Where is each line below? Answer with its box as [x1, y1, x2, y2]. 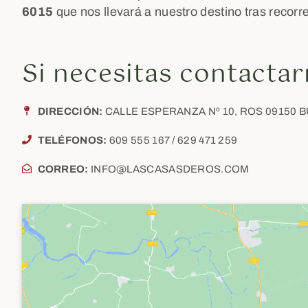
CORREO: [37, 164, 89, 175]
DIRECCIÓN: [37, 106, 103, 117]
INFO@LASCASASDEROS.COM [88, 164, 250, 175]
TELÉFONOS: [37, 135, 109, 146]
